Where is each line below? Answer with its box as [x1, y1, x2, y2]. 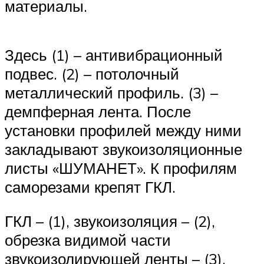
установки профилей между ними [5, 121, 242, 140]
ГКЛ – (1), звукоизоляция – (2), [5, 211, 215, 230]
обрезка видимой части [5, 230, 171, 249]
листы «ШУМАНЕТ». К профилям [5, 159, 237, 178]
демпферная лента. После [5, 102, 191, 121]
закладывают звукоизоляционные [5, 140, 242, 159]
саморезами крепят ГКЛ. [5, 177, 176, 197]
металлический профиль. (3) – [5, 83, 218, 103]
